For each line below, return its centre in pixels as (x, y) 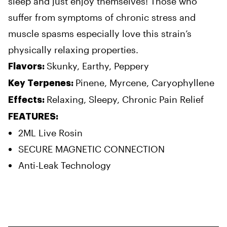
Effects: (27, 100)
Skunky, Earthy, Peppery (98, 66)
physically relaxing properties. (73, 49)
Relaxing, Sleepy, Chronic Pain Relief (125, 99)
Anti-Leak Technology (65, 165)
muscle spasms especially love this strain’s (100, 33)
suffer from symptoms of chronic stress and (102, 17)
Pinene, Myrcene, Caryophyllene (145, 82)
